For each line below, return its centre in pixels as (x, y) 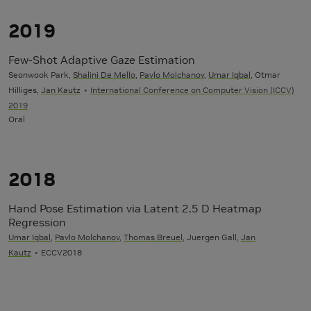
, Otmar (266, 75)
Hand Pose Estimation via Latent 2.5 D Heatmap (135, 209)
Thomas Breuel (153, 237)
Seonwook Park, (41, 75)
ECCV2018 (61, 253)
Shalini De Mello (104, 75)
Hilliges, (25, 90)
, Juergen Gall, (212, 237)
